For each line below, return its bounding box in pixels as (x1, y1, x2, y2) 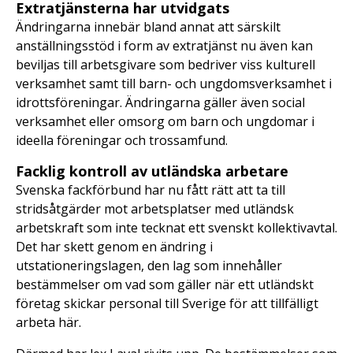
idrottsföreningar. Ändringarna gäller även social (16, 94, 305, 111)
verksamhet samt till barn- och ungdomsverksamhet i (16, 75, 332, 92)
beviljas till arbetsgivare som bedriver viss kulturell (16, 56, 315, 73)
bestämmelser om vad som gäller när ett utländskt (16, 276, 314, 293)
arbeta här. (16, 314, 81, 331)
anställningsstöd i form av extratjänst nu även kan (16, 37, 313, 54)
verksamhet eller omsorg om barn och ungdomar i (16, 113, 314, 130)
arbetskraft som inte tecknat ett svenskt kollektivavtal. (16, 219, 337, 236)
